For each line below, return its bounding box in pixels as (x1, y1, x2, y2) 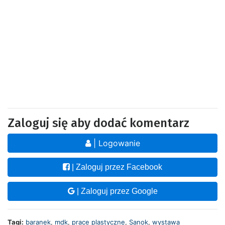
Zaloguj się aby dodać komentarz (8, 116, 189, 131)
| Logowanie (90, 138, 140, 149)
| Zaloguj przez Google (74, 187, 158, 196)
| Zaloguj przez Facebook (70, 163, 162, 172)
